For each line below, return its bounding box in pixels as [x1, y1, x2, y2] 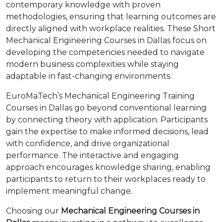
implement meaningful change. [6, 186, 132, 196]
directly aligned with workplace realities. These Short [6, 24, 216, 33]
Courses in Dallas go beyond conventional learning [6, 103, 207, 112]
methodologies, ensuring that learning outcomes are [6, 12, 216, 21]
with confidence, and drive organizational [6, 139, 169, 148]
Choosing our [6, 206, 61, 216]
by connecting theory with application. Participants [6, 115, 208, 124]
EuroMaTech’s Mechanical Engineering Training [6, 91, 195, 101]
